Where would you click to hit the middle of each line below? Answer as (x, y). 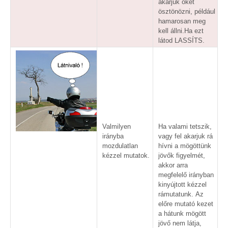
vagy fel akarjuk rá (186, 136)
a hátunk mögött (182, 213)
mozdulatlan (120, 146)
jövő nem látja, (180, 223)
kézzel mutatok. (126, 155)
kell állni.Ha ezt (181, 31)
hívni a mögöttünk (185, 146)
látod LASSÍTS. (181, 40)
